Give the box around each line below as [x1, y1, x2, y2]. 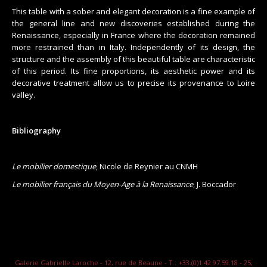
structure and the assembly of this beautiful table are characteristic [12, 54, 255, 65]
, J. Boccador [193, 179, 236, 190]
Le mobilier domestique [12, 161, 96, 172]
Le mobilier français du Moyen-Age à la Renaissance [12, 179, 193, 190]
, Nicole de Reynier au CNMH [96, 161, 198, 172]
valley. [12, 89, 35, 101]
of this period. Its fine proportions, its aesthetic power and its [12, 66, 255, 77]
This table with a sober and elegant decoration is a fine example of [12, 6, 255, 17]
